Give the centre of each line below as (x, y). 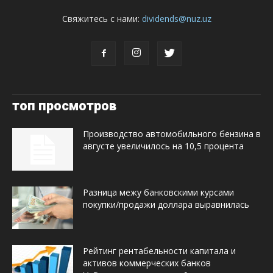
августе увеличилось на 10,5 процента (163, 146)
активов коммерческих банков (147, 263)
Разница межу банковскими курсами (158, 192)
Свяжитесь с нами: (102, 18)
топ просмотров (64, 105)
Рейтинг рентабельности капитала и (159, 250)
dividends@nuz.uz (176, 18)
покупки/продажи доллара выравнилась (166, 204)
